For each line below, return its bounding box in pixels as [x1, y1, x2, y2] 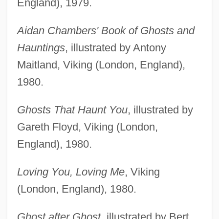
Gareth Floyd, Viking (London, [17, 121, 158, 133]
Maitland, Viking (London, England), [17, 59, 185, 71]
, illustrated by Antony [65, 42, 166, 54]
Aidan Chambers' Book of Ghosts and [17, 24, 195, 37]
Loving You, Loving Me [17, 166, 125, 178]
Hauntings [17, 42, 65, 54]
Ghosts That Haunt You [17, 104, 128, 116]
